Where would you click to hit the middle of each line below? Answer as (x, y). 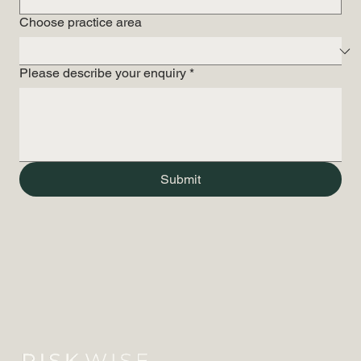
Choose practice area (81, 23)
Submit (180, 180)
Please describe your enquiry (103, 73)
